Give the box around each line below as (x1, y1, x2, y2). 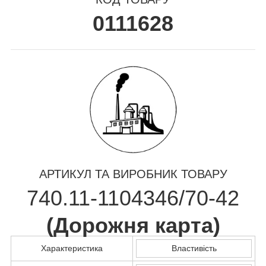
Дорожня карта (53, 213, 213, 237)
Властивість (171, 243, 217, 253)
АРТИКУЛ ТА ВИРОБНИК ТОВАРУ (39, 167, 227, 180)
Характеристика (41, 243, 103, 253)
